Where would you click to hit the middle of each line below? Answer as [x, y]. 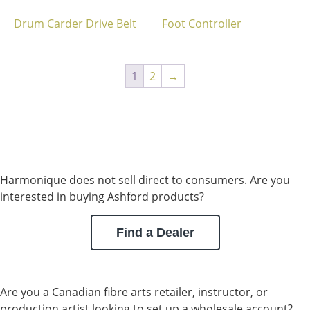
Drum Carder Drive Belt [75, 24]
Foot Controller [202, 24]
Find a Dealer [155, 233]
